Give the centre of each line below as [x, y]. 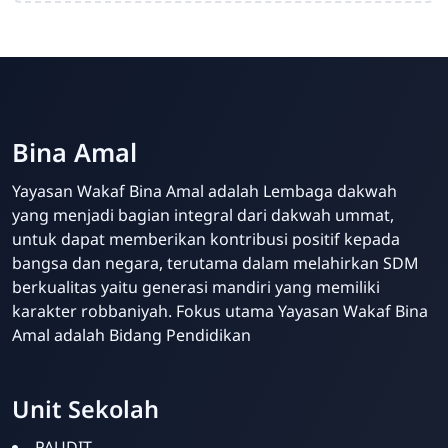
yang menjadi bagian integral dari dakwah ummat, [203, 214]
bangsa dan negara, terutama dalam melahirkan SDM [215, 262]
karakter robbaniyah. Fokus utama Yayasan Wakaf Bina [220, 310]
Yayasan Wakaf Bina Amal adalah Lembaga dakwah [204, 190]
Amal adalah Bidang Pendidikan [131, 334]
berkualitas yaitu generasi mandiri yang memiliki [196, 286]
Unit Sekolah [85, 408]
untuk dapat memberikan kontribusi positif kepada [206, 238]
